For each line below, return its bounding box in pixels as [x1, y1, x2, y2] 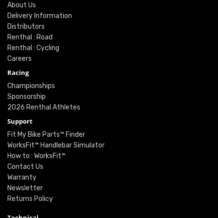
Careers [7, 54, 32, 63]
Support [7, 116, 33, 126]
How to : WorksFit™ [7, 151, 66, 160]
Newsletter [7, 183, 43, 192]
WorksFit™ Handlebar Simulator [7, 141, 105, 149]
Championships [7, 81, 55, 90]
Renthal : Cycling [7, 43, 59, 52]
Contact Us [7, 162, 43, 171]
